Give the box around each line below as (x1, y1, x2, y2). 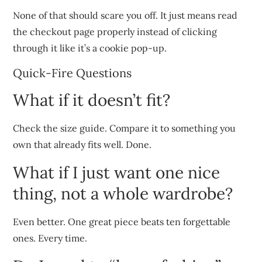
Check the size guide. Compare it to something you (13, 122, 236, 134)
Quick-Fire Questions (13, 65, 132, 80)
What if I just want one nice (13, 161, 220, 183)
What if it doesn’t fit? (13, 89, 175, 111)
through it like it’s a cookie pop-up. (13, 42, 167, 54)
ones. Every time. (13, 232, 88, 244)
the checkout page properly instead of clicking (13, 25, 218, 37)
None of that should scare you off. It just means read (13, 9, 238, 21)
